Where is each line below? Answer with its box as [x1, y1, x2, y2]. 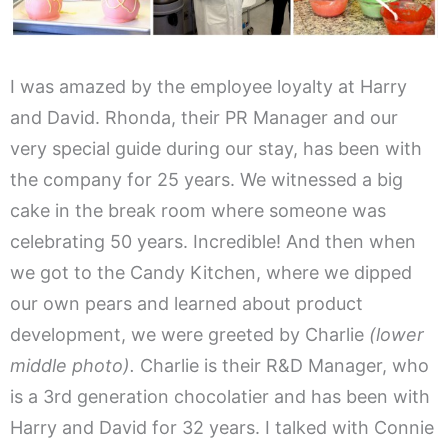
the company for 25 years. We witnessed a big [10, 169, 403, 191]
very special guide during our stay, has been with [10, 138, 422, 160]
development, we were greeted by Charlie [10, 324, 369, 346]
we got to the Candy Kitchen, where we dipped [10, 262, 412, 284]
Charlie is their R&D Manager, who [135, 355, 429, 377]
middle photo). [10, 355, 135, 377]
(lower [369, 324, 424, 346]
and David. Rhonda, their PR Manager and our [10, 107, 398, 129]
